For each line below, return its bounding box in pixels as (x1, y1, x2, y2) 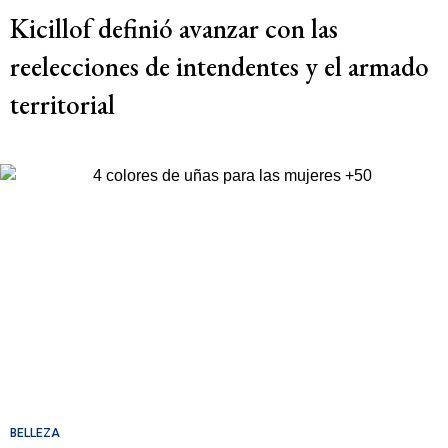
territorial (10, 87, 115, 123)
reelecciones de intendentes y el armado (10, 49, 429, 85)
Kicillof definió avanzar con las (10, 11, 338, 47)
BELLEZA (10, 426, 60, 441)
